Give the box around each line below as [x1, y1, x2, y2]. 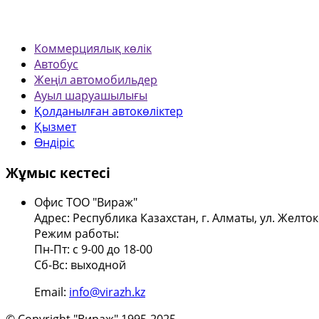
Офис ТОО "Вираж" [34, 194, 137, 211]
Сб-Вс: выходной [34, 257, 126, 273]
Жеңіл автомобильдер [34, 71, 157, 88]
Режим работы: [34, 226, 119, 242]
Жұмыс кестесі [6, 163, 110, 182]
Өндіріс [34, 134, 75, 150]
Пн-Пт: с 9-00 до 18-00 [34, 241, 152, 258]
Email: [34, 284, 69, 300]
